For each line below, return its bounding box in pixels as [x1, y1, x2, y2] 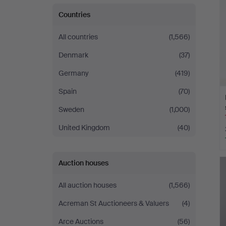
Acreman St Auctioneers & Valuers [59, 199, 169, 208]
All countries [59, 32, 98, 41]
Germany [59, 69, 89, 78]
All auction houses [59, 181, 117, 190]
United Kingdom [59, 123, 110, 132]
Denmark [59, 50, 88, 60]
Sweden [59, 105, 84, 114]
